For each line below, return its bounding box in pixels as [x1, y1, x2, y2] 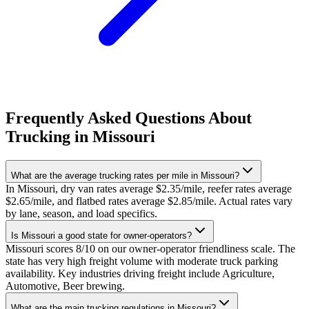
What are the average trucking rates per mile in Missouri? [11, 170, 239, 181]
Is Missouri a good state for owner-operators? [11, 230, 192, 241]
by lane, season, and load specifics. [6, 208, 157, 220]
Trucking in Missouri [6, 128, 155, 146]
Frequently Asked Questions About [6, 109, 252, 128]
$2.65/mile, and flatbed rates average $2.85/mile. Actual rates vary [6, 195, 292, 208]
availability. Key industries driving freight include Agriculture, [6, 268, 275, 280]
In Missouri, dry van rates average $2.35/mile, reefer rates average [6, 183, 292, 195]
